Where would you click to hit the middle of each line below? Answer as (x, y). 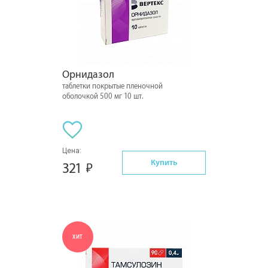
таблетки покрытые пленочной (112, 86)
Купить (164, 162)
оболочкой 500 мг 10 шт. (103, 96)
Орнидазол (88, 74)
